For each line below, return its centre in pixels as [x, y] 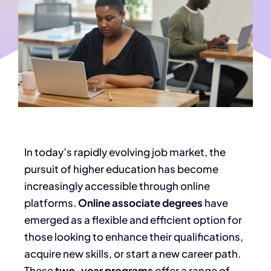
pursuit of [48, 168]
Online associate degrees [140, 202]
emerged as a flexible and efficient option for [133, 219]
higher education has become [145, 168]
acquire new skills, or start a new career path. [132, 253]
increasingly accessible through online [117, 185]
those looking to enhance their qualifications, [134, 236]
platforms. [51, 202]
